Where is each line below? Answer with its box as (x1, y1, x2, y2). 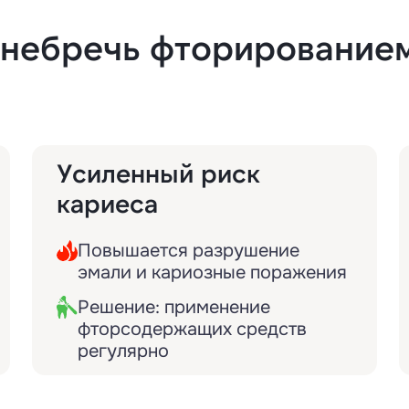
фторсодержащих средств (77, 318, 307, 341)
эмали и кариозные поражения (77, 261, 347, 284)
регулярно (77, 340, 169, 362)
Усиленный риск (56, 157, 260, 188)
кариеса (56, 187, 158, 218)
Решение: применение (77, 296, 270, 319)
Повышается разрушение (77, 239, 299, 262)
